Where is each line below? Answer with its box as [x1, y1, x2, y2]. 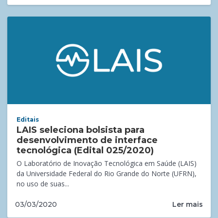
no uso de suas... [17, 179, 70, 189]
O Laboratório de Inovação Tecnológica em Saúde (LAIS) [17, 159, 197, 168]
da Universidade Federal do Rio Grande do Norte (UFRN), [17, 169, 197, 179]
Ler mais [172, 200, 203, 209]
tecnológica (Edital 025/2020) [17, 145, 154, 156]
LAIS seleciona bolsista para [17, 125, 145, 136]
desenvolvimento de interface [17, 135, 158, 146]
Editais [17, 116, 39, 124]
